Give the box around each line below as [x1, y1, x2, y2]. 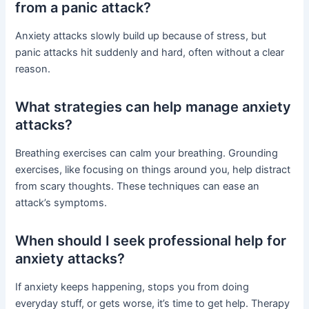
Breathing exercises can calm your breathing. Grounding [15, 147, 279, 160]
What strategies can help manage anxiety [15, 99, 292, 116]
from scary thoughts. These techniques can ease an [15, 180, 260, 193]
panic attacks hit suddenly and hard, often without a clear [15, 46, 285, 59]
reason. [15, 63, 51, 76]
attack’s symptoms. [15, 197, 108, 210]
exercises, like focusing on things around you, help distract [15, 163, 291, 177]
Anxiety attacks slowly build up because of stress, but [15, 30, 267, 43]
